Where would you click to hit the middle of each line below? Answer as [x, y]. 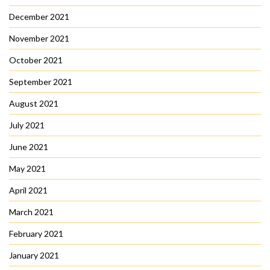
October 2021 [36, 60]
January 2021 [34, 256]
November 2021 [39, 39]
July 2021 [27, 125]
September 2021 [41, 82]
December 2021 [39, 17]
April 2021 [28, 190]
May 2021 [27, 169]
